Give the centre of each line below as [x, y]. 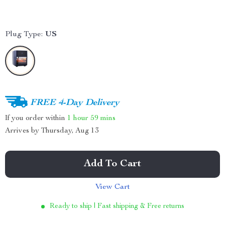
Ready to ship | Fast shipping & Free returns [117, 206]
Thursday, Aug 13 [70, 131]
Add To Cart [113, 164]
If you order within [36, 118]
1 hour [78, 118]
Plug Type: [24, 35]
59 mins [103, 118]
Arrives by [23, 131]
